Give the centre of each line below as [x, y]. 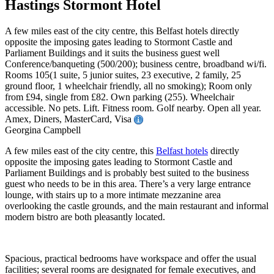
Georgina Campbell [43, 130]
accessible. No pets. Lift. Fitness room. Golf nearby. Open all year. [133, 108]
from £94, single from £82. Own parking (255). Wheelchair [120, 97]
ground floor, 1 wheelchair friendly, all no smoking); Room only [128, 86]
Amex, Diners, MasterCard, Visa [69, 119]
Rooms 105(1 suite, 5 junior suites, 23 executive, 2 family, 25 [123, 75]
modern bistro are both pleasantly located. [85, 217]
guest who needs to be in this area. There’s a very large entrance [128, 184]
